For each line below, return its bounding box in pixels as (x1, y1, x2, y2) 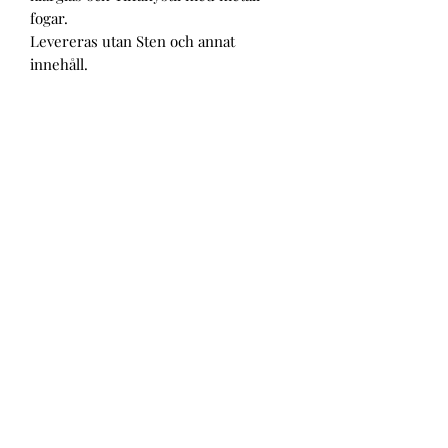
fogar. (30, 7, 68, 28)
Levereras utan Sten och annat (30, 30, 235, 51)
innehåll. (30, 53, 88, 74)
